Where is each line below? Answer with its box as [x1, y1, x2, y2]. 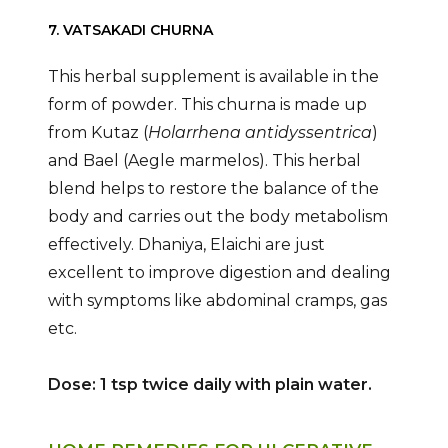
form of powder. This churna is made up [47, 94, 367, 114]
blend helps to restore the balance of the [47, 178, 379, 198]
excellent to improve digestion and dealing [47, 262, 391, 282]
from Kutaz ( [47, 122, 148, 142]
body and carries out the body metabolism [47, 206, 388, 226]
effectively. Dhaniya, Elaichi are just [47, 234, 325, 254]
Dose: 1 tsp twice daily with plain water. [47, 374, 372, 394]
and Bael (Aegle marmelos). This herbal [47, 150, 361, 170]
